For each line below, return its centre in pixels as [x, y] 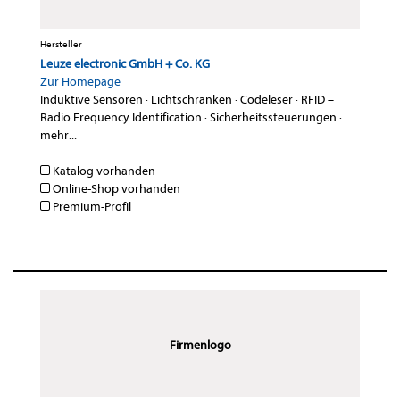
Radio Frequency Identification [121, 118]
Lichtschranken [192, 100]
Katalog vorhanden [103, 171]
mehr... [58, 136]
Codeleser [267, 100]
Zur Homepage [80, 82]
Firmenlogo [200, 346]
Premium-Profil [91, 207]
